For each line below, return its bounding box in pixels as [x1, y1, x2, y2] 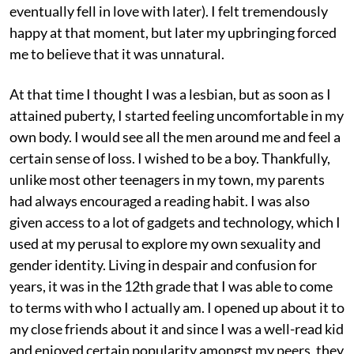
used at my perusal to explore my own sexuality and [9, 234, 321, 252]
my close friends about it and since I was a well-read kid [9, 319, 344, 337]
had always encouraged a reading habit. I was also [9, 191, 310, 209]
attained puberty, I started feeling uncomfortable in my [9, 106, 344, 124]
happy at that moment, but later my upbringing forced [9, 23, 337, 41]
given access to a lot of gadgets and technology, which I [9, 213, 341, 231]
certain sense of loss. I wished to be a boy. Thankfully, [9, 149, 330, 167]
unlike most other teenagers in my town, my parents [9, 170, 325, 188]
